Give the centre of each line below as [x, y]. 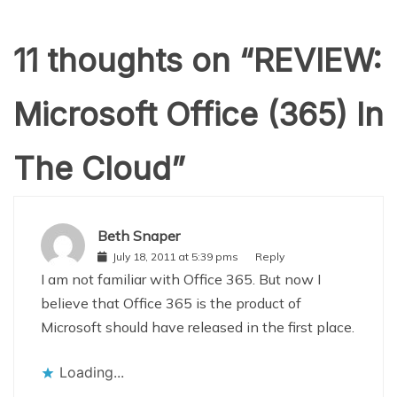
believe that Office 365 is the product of [171, 303]
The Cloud [92, 168]
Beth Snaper [139, 236]
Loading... [92, 372]
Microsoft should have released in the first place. [198, 327]
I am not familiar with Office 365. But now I [181, 279]
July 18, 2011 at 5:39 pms [175, 257]
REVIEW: [318, 60]
